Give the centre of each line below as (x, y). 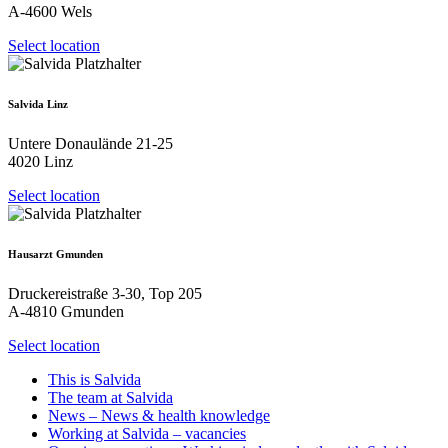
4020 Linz (40, 162)
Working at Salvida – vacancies (147, 434)
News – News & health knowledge (159, 416)
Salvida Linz (38, 104)
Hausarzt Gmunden (55, 254)
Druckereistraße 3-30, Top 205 (105, 294)
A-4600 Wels (50, 12)
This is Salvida (94, 380)
